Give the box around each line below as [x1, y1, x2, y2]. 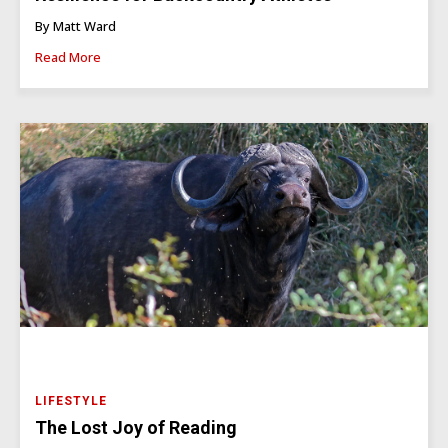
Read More [35, 48, 101, 67]
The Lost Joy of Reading [35, 417, 237, 439]
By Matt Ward [35, 17, 116, 36]
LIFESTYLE [35, 394, 107, 409]
